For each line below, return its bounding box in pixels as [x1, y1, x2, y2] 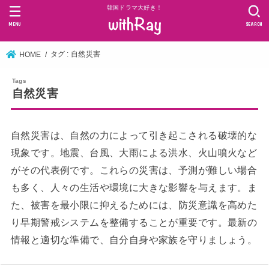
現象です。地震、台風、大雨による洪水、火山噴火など [10, 147, 258, 158]
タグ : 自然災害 [50, 50, 101, 58]
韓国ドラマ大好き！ [106, 4, 163, 11]
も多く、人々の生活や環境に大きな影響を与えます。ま [10, 181, 258, 193]
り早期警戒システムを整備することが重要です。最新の [10, 216, 258, 228]
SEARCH [245, 20, 263, 27]
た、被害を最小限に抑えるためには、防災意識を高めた [10, 199, 258, 210]
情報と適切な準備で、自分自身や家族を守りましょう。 [10, 234, 258, 245]
